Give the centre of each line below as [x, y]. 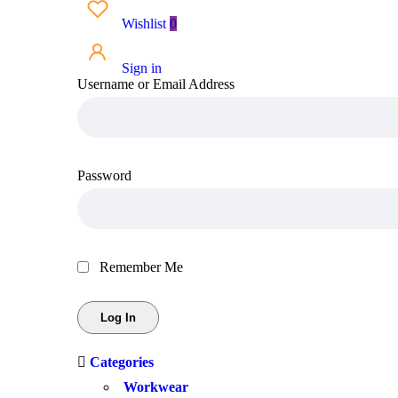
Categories [122, 362]
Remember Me [139, 267]
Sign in [140, 68]
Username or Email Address [156, 84]
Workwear [156, 387]
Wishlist [144, 24]
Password [104, 175]
